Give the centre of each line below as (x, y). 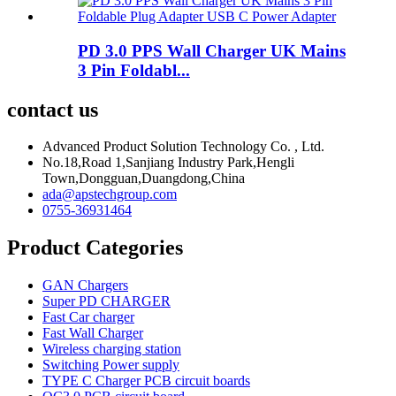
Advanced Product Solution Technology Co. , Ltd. (183, 147)
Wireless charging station (112, 349)
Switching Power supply (111, 365)
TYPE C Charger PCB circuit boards (146, 381)
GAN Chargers (85, 286)
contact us (53, 109)
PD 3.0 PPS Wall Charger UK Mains (212, 50)
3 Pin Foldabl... (134, 70)
